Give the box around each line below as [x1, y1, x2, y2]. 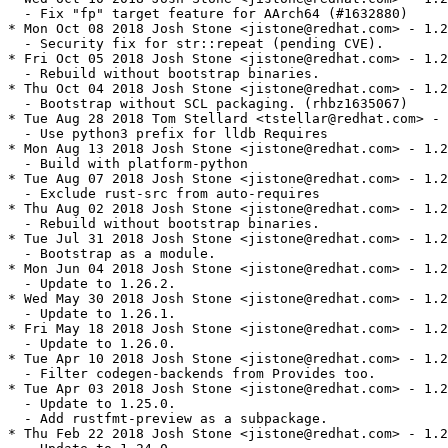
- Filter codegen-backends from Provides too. [8, 366, 376, 382]
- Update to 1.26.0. [8, 336, 176, 352]
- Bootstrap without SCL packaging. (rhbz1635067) [8, 96, 408, 112]
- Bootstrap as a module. [8, 246, 216, 262]
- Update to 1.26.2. [8, 276, 176, 292]
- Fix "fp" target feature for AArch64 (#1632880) [8, 6, 408, 22]
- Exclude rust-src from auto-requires [8, 186, 320, 202]
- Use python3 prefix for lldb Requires [8, 126, 328, 142]
